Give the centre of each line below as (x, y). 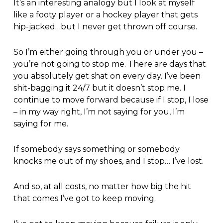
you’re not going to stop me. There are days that (110, 64)
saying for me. (41, 124)
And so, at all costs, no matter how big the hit (102, 187)
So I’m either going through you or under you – (108, 52)
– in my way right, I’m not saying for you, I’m (99, 112)
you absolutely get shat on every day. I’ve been (107, 76)
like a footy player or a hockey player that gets (105, 15)
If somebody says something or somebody (96, 149)
